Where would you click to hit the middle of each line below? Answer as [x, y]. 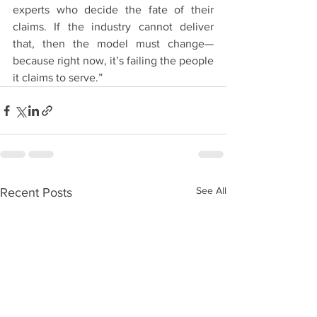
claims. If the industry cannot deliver [113, 27]
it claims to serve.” [58, 78]
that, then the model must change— [113, 44]
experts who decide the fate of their [113, 10]
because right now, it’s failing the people [113, 61]
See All [211, 191]
